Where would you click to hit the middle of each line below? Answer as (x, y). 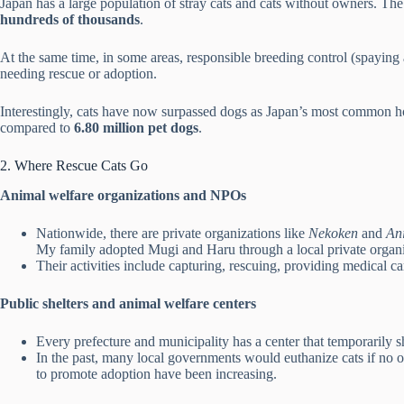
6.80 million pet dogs (136, 128)
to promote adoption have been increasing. (156, 373)
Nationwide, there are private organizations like (172, 233)
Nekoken (333, 233)
